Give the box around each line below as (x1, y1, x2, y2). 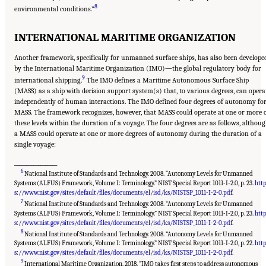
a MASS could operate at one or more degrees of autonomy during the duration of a (14, 129, 262, 138)
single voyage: (14, 140, 56, 148)
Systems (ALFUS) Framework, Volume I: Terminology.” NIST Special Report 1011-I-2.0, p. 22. (14, 239, 255, 248)
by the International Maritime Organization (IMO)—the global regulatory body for (14, 64, 261, 72)
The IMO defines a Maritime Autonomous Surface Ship (85, 75, 249, 84)
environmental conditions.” (14, 5, 94, 14)
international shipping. (14, 75, 82, 84)
